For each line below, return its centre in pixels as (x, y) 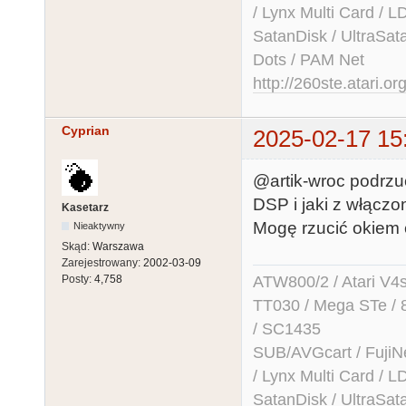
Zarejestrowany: (102, 263)
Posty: (78, 280)
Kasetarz (85, 208)
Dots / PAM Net (309, 59)
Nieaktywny (100, 226)
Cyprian (86, 131)
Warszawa (118, 247)
